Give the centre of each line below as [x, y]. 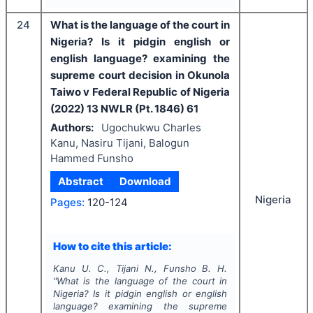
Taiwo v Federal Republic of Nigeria [140, 92]
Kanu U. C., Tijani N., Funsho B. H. [140, 269]
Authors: [72, 127]
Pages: [67, 202]
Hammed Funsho [92, 158]
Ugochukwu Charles [151, 127]
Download [145, 182]
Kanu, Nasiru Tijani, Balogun [120, 143]
